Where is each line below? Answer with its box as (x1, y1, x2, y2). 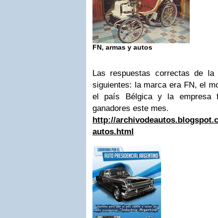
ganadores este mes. (92, 104, 169, 113)
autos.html (92, 127, 134, 136)
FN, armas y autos (92, 43, 152, 51)
